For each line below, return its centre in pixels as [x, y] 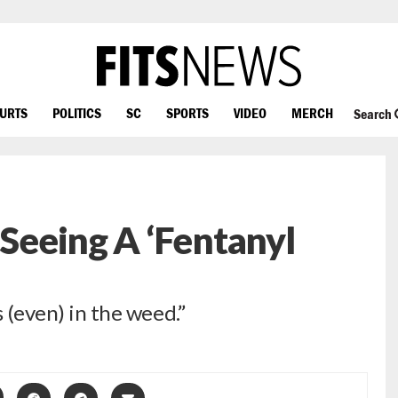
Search [374, 114]
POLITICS [77, 112]
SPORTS [187, 112]
